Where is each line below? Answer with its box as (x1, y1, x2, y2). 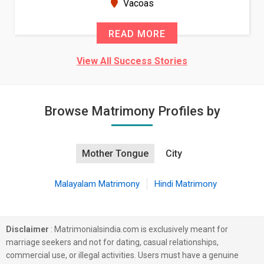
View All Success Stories (77, 55, 187, 67)
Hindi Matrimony (154, 179, 217, 189)
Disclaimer (6, 225, 49, 234)
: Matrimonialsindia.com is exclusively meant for (49, 225, 228, 234)
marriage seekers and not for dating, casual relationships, (6, 237, 219, 247)
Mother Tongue (82, 148, 148, 159)
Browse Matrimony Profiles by (44, 104, 220, 118)
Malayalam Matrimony (54, 179, 140, 189)
